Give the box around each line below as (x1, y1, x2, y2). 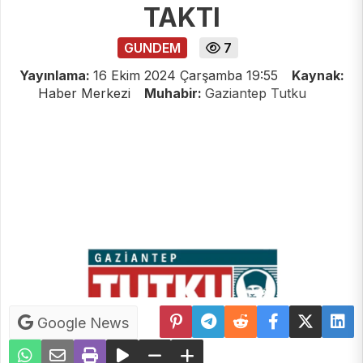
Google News (33, 314, 129, 332)
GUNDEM (123, 40, 181, 57)
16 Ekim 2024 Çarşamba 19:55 (92, 67, 278, 84)
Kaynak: (291, 67, 344, 84)
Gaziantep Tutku (204, 85, 306, 102)
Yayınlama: (19, 67, 93, 84)
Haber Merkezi (37, 85, 135, 102)
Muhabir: (143, 85, 205, 102)
